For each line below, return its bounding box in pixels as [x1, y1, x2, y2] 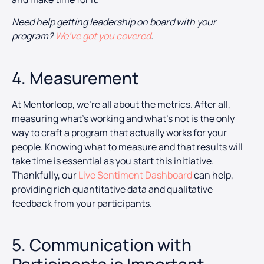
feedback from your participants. [12, 196, 152, 210]
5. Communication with [12, 233, 192, 256]
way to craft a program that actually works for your [12, 126, 227, 139]
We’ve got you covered [55, 29, 151, 43]
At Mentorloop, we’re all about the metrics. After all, [12, 97, 230, 111]
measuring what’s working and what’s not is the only [12, 111, 235, 125]
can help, [192, 168, 233, 181]
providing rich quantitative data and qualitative [12, 182, 213, 196]
